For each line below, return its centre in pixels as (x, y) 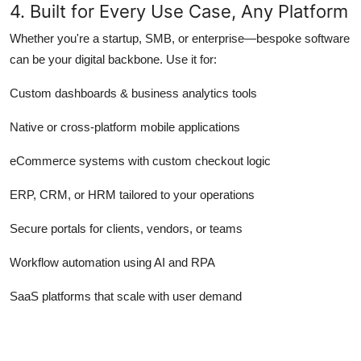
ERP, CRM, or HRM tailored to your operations (132, 194)
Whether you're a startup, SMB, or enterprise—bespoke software (180, 38)
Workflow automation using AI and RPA (112, 262)
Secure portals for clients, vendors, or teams (126, 228)
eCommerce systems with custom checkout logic (140, 160)
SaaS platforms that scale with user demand (126, 296)
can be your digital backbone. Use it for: (113, 59)
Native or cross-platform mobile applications (125, 127)
